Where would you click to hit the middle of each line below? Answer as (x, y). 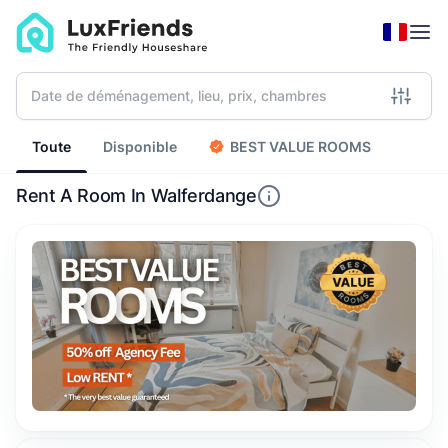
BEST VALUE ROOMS (300, 146)
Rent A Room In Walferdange (136, 195)
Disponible (140, 146)
